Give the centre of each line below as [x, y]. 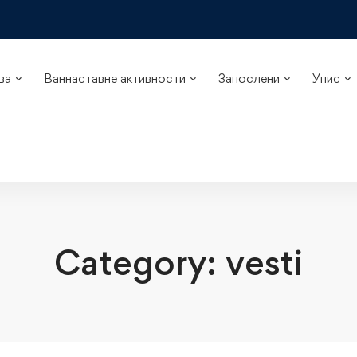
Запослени [249, 78]
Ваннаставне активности [114, 78]
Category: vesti [178, 262]
